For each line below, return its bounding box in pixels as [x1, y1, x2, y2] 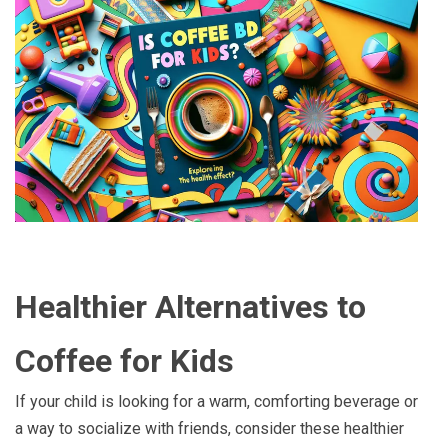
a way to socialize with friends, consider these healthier [15, 418, 404, 438]
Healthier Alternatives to [15, 287, 366, 326]
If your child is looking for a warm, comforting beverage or [15, 391, 418, 411]
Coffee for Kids [15, 341, 234, 380]
